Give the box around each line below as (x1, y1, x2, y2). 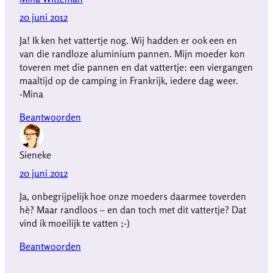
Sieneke (19, 148, 51, 161)
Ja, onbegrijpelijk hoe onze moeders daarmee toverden (19, 190, 246, 202)
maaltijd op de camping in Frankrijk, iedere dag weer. (19, 74, 238, 87)
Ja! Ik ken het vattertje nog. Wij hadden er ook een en (19, 34, 237, 46)
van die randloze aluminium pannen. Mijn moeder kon (19, 47, 245, 60)
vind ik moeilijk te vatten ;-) (19, 216, 130, 229)
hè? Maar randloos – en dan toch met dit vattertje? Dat (19, 203, 246, 216)
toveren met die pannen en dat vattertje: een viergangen (19, 60, 253, 73)
